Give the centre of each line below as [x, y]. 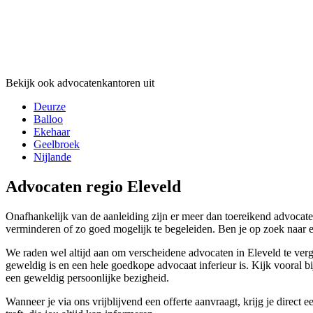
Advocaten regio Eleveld [93, 186]
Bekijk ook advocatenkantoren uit [80, 82]
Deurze [50, 106]
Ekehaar [52, 131]
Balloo [48, 119]
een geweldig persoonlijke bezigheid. [87, 277]
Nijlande [52, 156]
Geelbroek [57, 144]
